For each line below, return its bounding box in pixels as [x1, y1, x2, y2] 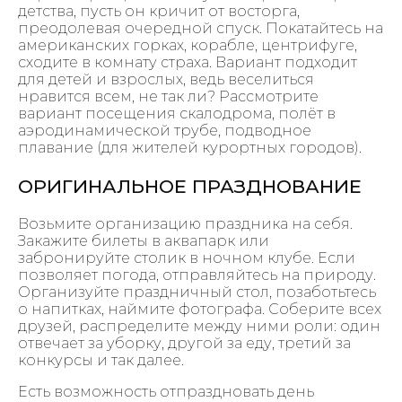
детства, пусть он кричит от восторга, [18, 2, 300, 20]
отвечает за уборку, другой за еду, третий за [18, 335, 351, 353]
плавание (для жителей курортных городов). [18, 138, 362, 156]
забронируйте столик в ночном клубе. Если [18, 249, 355, 267]
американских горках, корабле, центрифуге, [18, 36, 357, 54]
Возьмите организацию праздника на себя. [18, 215, 353, 233]
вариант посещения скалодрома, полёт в [18, 104, 336, 122]
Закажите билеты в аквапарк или [18, 232, 269, 250]
